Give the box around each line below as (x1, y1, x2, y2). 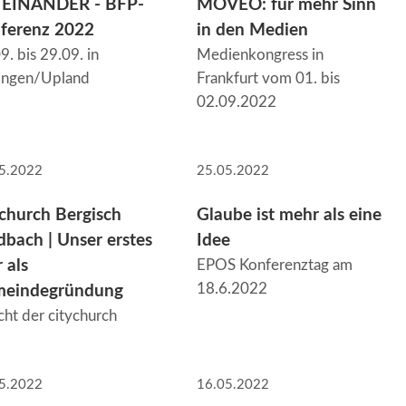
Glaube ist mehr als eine (196, 206, 382, 224)
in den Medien (196, 21, 308, 39)
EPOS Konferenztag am (196, 256, 353, 273)
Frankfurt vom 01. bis (196, 70, 340, 86)
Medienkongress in (196, 46, 324, 63)
